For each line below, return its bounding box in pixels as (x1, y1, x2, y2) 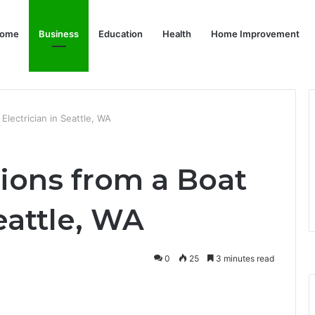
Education (98, 28, 143, 39)
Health (162, 28, 191, 39)
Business (39, 28, 79, 39)
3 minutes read (214, 253, 274, 264)
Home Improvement (211, 28, 300, 39)
